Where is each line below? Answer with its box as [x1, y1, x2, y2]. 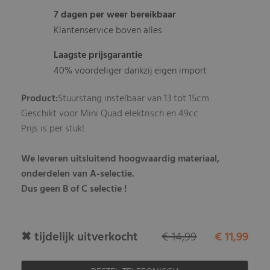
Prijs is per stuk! [21, 121, 85, 137]
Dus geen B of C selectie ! [21, 181, 127, 197]
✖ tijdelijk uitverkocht [21, 227, 139, 247]
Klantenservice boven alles [54, 22, 163, 39]
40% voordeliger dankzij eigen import [54, 63, 207, 79]
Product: [21, 90, 58, 107]
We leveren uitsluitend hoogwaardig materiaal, [21, 151, 220, 167]
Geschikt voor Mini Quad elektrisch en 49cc [21, 105, 199, 122]
